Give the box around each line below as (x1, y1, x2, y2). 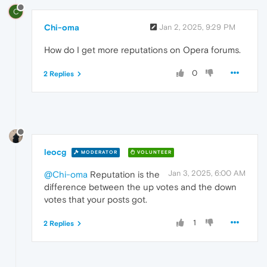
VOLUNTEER (135, 150, 172, 156)
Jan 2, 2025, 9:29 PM (159, 22, 235, 32)
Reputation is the (88, 169, 160, 179)
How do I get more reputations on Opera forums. (44, 44, 241, 55)
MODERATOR (79, 150, 117, 156)
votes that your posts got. (44, 194, 147, 204)
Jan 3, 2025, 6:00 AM (168, 168, 246, 178)
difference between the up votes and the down (44, 181, 237, 192)
